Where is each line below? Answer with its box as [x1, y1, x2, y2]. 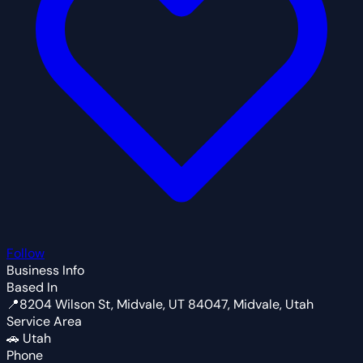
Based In [6, 278, 58, 296]
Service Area [6, 312, 82, 330]
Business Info [6, 261, 84, 279]
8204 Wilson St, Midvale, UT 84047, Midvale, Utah [19, 295, 314, 313]
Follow [6, 244, 45, 262]
